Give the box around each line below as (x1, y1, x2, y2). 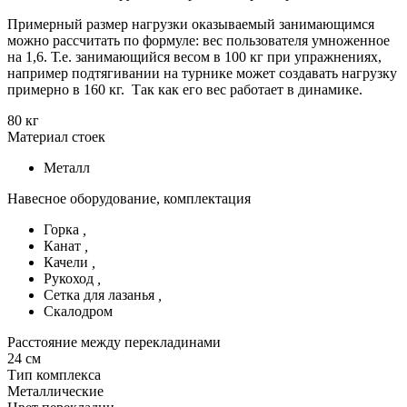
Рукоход (44, 270, 97, 286)
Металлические (7, 382, 104, 399)
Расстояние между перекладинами (7, 333, 221, 350)
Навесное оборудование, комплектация (7, 190, 251, 206)
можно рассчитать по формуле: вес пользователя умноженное (7, 32, 390, 48)
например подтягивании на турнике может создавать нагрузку (7, 65, 397, 81)
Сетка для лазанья (44, 286, 158, 303)
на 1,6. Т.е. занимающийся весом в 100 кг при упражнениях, (7, 48, 382, 65)
